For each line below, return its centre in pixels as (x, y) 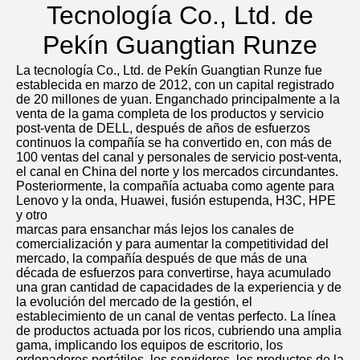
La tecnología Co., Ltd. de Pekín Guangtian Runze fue (169, 71)
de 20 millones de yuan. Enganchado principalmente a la (178, 100)
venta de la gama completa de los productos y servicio (170, 114)
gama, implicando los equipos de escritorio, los (149, 346)
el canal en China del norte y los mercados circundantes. (177, 172)
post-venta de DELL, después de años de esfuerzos (163, 129)
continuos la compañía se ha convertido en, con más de (174, 143)
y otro (32, 215)
